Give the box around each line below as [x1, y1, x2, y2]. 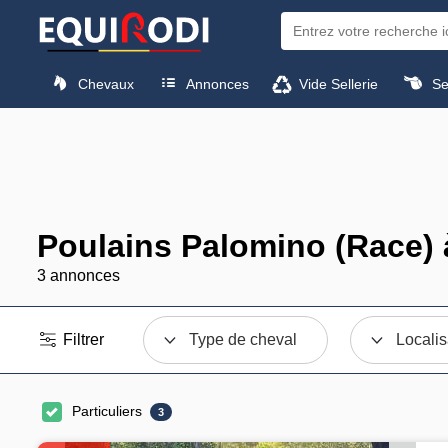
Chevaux [74, 75, 135, 92]
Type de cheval [189, 331, 298, 348]
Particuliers [72, 403, 142, 419]
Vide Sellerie [295, 75, 379, 92]
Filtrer [59, 331, 105, 348]
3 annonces [37, 267, 120, 284]
